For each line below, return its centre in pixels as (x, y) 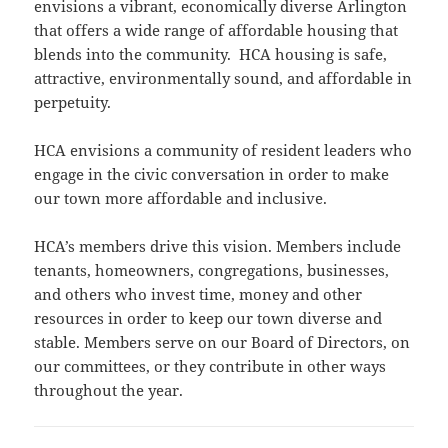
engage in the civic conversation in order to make (212, 173)
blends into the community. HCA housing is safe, (211, 53)
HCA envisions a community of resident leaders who (223, 149)
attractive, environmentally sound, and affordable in (223, 77)
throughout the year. (109, 389)
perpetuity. (73, 101)
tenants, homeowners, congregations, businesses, (212, 269)
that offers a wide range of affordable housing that (216, 29)
